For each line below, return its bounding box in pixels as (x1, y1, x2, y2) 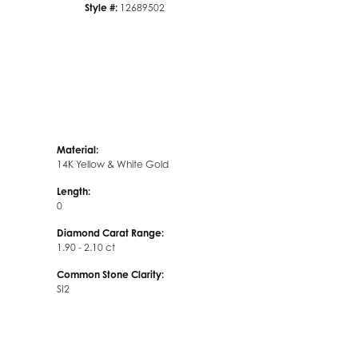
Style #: (85, 2, 117, 14)
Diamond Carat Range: (57, 227, 164, 240)
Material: (57, 144, 98, 157)
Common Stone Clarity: (57, 268, 164, 281)
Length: (57, 185, 90, 198)
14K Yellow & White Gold (57, 158, 169, 171)
